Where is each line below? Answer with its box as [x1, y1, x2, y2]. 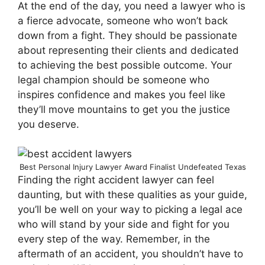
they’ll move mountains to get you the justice [18, 103, 230, 115]
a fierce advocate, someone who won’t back [18, 14, 228, 27]
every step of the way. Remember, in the [18, 233, 210, 245]
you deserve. [18, 118, 79, 130]
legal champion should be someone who [18, 73, 209, 86]
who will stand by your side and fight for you [18, 218, 230, 230]
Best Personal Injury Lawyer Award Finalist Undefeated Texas [19, 162, 246, 172]
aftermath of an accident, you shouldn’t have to [18, 248, 243, 260]
